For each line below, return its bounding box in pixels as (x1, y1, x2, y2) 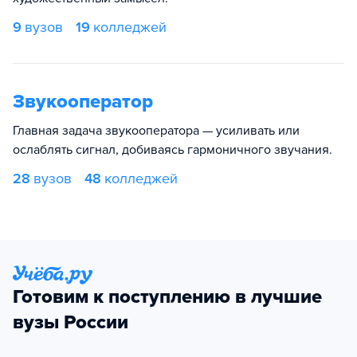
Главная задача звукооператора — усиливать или (13, 123, 300, 139)
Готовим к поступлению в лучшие (13, 285, 322, 308)
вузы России (13, 311, 128, 334)
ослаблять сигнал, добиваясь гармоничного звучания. (13, 142, 332, 158)
